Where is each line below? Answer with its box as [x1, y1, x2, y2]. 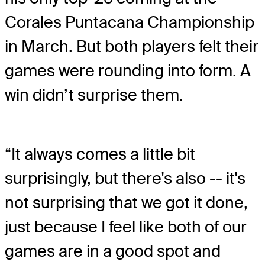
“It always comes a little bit [5, 144, 195, 165]
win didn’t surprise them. [5, 84, 183, 105]
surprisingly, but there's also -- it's [5, 168, 245, 189]
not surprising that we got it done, [5, 192, 248, 214]
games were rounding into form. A [5, 60, 251, 81]
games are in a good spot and [5, 241, 221, 262]
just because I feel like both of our [5, 216, 247, 238]
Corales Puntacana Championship [5, 11, 254, 33]
